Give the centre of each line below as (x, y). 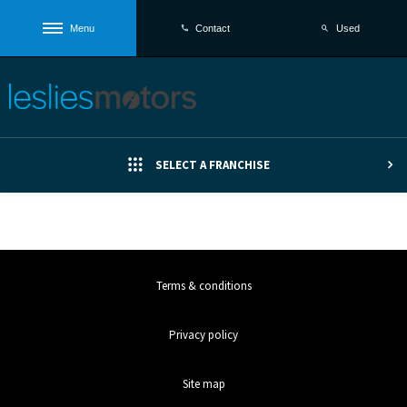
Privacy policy (203, 334)
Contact (213, 29)
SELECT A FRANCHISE (212, 165)
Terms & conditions (203, 285)
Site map (203, 383)
